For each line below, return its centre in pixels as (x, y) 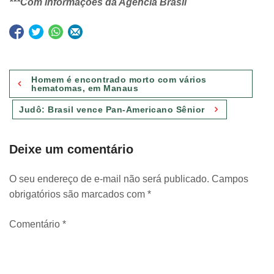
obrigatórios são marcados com (78, 194)
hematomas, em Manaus (85, 88)
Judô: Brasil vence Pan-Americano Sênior (112, 109)
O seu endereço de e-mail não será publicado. (109, 179)
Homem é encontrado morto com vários (119, 79)
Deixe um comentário (71, 149)
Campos (230, 179)
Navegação (38, 71)
